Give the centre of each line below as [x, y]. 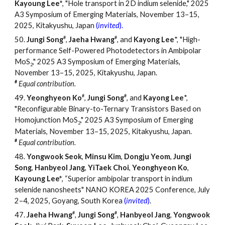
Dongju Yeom [147, 157]
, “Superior [80, 179]
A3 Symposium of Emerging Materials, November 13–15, [107, 14]
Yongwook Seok [54, 157]
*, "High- [188, 39]
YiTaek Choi [109, 168]
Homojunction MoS [46, 120]
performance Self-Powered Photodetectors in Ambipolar [108, 50]
